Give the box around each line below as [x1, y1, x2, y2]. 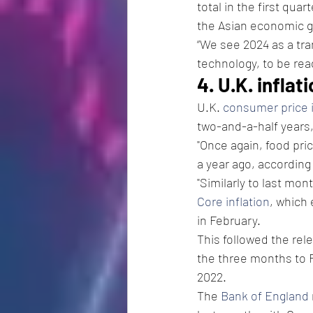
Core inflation [197, 193, 270, 209]
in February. [197, 212, 263, 228]
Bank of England [221, 287, 309, 303]
